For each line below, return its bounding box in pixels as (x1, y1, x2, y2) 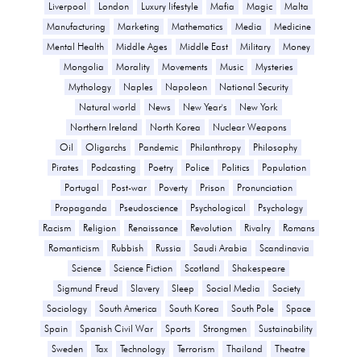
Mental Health (47, 39, 104, 52)
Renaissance (127, 221, 178, 234)
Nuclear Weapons (213, 120, 287, 133)
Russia (155, 241, 181, 254)
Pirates (51, 160, 79, 173)
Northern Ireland (70, 120, 138, 133)
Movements (162, 60, 208, 73)
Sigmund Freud (56, 281, 118, 294)
